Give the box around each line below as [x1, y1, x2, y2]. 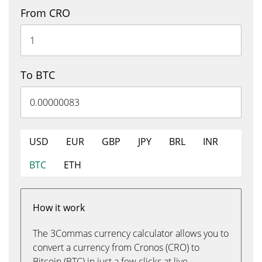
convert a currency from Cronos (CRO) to [33, 241, 199, 254]
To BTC [20, 68, 55, 82]
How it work [33, 201, 85, 214]
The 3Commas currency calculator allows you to [33, 227, 229, 240]
